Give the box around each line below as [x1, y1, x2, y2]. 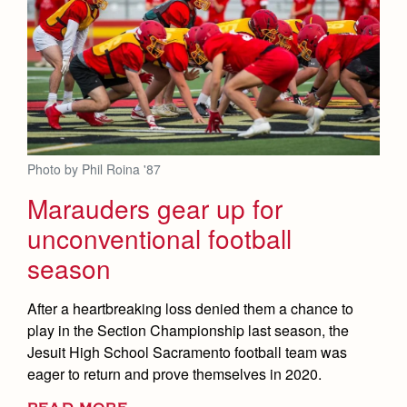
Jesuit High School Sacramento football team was [27, 341, 347, 362]
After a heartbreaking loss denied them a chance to [27, 297, 353, 319]
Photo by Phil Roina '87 [27, 159, 161, 178]
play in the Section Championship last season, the [27, 319, 349, 341]
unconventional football [27, 219, 292, 256]
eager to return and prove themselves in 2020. [27, 362, 322, 384]
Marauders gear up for [27, 189, 283, 226]
